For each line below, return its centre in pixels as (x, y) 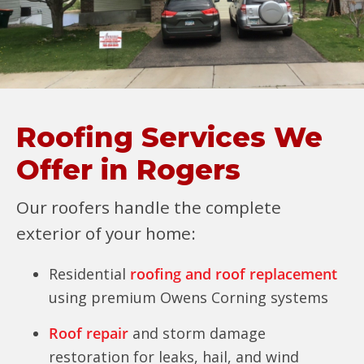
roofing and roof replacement (232, 274)
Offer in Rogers (128, 170)
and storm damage (197, 333)
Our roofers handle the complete (149, 207)
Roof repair (89, 333)
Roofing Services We (169, 137)
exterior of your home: (106, 233)
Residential (87, 274)
